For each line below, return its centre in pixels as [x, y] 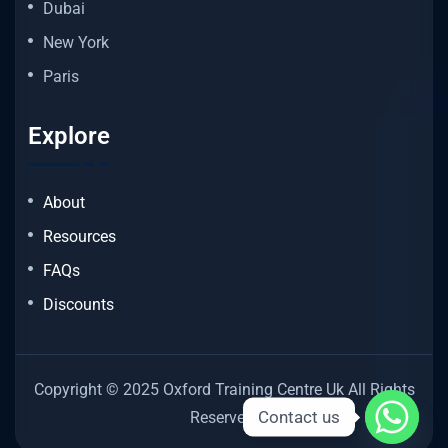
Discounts [78, 304]
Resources [79, 236]
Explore [69, 135]
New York [76, 43]
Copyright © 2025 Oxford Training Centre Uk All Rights [224, 389]
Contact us [299, 416]
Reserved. [224, 417]
